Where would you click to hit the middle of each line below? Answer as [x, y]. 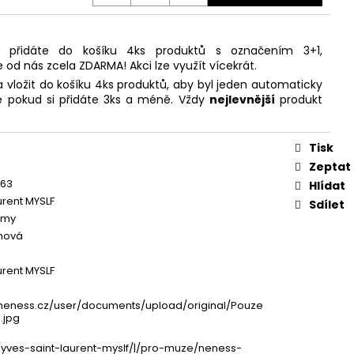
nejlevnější [242, 99]
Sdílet [327, 204]
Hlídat [327, 185]
